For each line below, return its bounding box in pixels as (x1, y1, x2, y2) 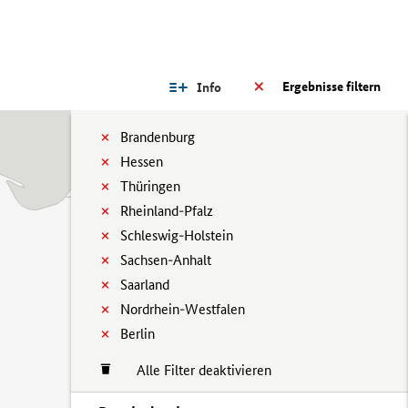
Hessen (120, 153, 163, 170)
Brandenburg (120, 128, 195, 146)
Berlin (120, 325, 155, 342)
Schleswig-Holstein (120, 227, 233, 244)
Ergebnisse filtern (282, 78, 381, 95)
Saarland (120, 276, 169, 293)
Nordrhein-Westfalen (120, 301, 245, 318)
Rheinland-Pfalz (120, 202, 213, 219)
